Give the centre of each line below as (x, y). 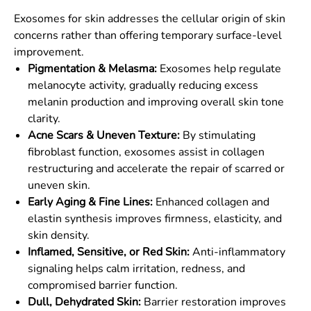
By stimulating (218, 135)
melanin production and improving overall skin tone (156, 102)
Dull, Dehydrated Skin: (84, 302)
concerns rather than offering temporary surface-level (148, 35)
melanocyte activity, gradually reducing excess (143, 85)
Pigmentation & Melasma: (92, 69)
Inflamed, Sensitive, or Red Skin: (109, 252)
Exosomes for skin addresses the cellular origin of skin (150, 19)
